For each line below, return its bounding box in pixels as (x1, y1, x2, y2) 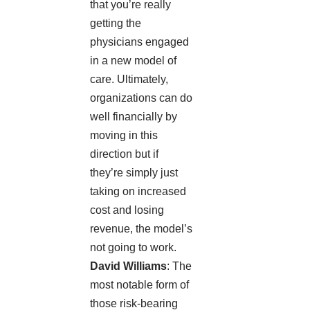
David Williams (90, 260, 167, 273)
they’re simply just (90, 167, 178, 179)
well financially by (90, 111, 177, 123)
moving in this (90, 129, 158, 142)
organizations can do (90, 92, 192, 104)
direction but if (90, 148, 158, 161)
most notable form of (90, 279, 189, 291)
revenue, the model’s (90, 223, 192, 235)
